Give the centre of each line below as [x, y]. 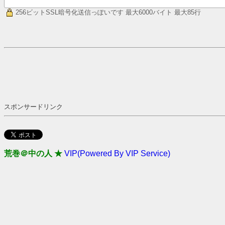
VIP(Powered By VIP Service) [117, 153]
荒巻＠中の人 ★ [33, 153]
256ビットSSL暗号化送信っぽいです [71, 12]
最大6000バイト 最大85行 [163, 12]
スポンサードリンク [33, 106]
